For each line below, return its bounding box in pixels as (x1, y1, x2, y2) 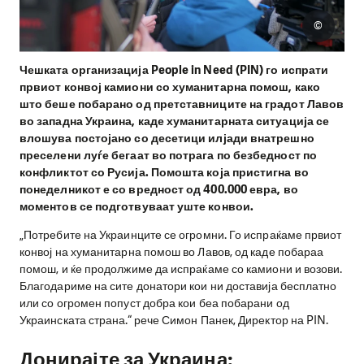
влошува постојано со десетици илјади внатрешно (19, 129, 314, 146)
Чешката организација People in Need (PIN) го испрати (19, 61, 329, 78)
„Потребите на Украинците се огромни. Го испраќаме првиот (19, 227, 342, 244)
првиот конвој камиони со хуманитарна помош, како (19, 78, 320, 95)
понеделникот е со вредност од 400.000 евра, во (19, 180, 298, 197)
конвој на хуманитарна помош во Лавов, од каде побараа (19, 244, 324, 261)
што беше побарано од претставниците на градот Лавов (19, 95, 344, 112)
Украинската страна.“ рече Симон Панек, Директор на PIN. (19, 312, 329, 329)
